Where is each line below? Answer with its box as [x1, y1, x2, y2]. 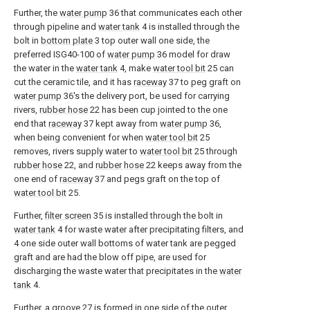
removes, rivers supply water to [14, 146, 140, 156]
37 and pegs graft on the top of [93, 174, 220, 184]
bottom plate [41, 35, 93, 46]
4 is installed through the [140, 21, 239, 32]
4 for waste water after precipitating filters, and [55, 224, 244, 235]
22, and [62, 160, 95, 170]
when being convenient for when [14, 132, 145, 143]
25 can [206, 63, 234, 73]
